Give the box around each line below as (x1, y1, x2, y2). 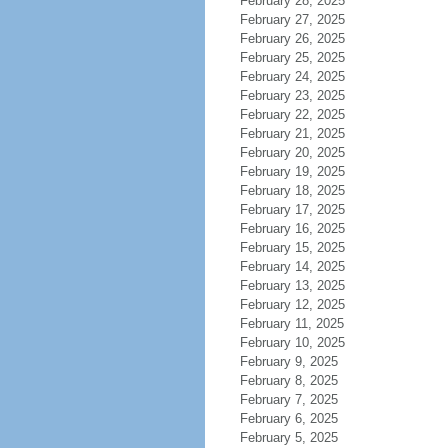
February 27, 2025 (239, 12, 345, 27)
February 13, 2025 (239, 278, 345, 293)
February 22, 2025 (239, 107, 345, 122)
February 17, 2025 (239, 202, 345, 217)
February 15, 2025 (239, 240, 345, 255)
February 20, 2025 (239, 145, 345, 160)
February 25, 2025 (239, 50, 345, 65)
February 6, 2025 (239, 411, 338, 426)
